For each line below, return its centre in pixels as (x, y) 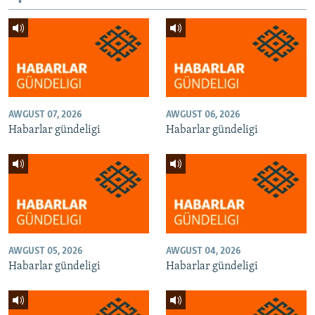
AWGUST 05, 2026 (45, 251)
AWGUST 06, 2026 (203, 115)
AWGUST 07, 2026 (45, 115)
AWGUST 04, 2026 (203, 251)
